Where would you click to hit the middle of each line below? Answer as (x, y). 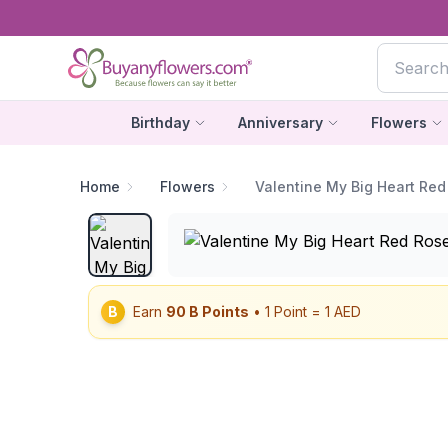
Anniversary (280, 122)
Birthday (160, 122)
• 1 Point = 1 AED (305, 311)
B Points (217, 311)
